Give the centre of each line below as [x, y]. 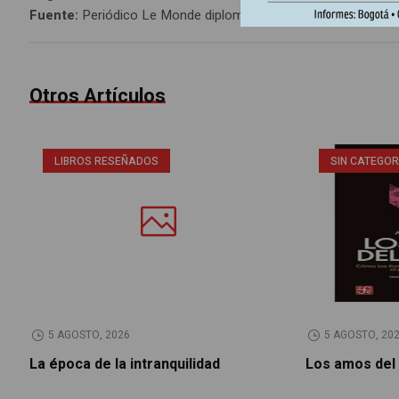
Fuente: [56, 16]
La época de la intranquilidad [125, 365]
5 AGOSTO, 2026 [89, 335]
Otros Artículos [98, 97]
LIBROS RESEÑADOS [107, 162]
